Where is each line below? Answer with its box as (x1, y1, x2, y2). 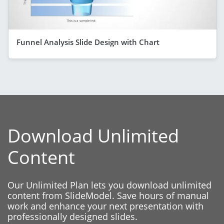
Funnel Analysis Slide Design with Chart (16, 36, 159, 47)
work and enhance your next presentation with (7, 199, 203, 212)
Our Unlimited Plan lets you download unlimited (7, 178, 211, 191)
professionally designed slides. (7, 210, 137, 222)
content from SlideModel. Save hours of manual (7, 189, 209, 201)
